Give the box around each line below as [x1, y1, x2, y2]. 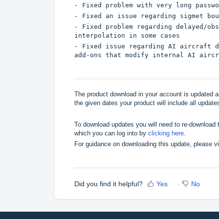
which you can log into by [74, 129, 148, 137]
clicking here [148, 129, 184, 137]
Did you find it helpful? [74, 179, 143, 188]
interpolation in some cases [74, 32, 180, 40]
